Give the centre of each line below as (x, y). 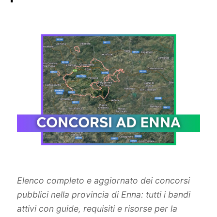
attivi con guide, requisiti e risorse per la (97, 209)
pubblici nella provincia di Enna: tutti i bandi (104, 195)
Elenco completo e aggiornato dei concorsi (103, 181)
